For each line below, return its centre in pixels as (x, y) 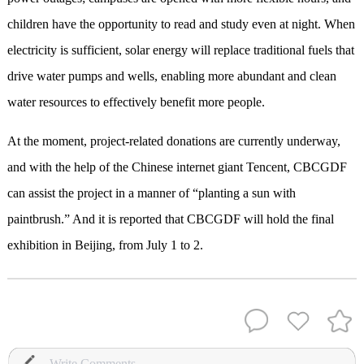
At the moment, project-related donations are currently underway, (173, 141)
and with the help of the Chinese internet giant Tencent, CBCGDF (177, 167)
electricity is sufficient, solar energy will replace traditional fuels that (180, 50)
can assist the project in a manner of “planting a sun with (151, 193)
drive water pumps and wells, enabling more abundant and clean (171, 76)
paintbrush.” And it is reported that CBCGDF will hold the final (170, 219)
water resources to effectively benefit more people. (136, 102)
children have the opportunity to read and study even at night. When (181, 24)
